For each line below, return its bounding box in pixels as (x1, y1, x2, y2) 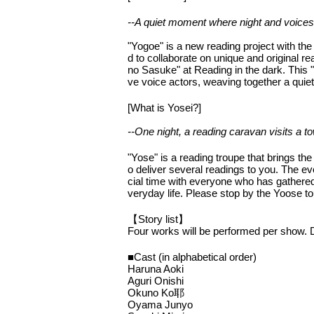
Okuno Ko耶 (128, 287, 184, 299)
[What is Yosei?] (128, 102, 201, 114)
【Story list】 (128, 214, 189, 225)
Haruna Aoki (128, 264, 184, 275)
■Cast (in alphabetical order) (128, 252, 257, 263)
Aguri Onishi (128, 275, 184, 287)
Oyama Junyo (128, 299, 193, 310)
